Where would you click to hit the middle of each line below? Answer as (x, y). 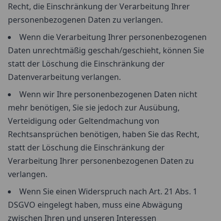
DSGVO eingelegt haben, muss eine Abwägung (95, 205)
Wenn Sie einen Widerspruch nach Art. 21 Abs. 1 (108, 191)
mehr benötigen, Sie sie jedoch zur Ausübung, (94, 108)
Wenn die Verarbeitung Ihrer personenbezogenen (113, 37)
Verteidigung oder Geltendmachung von (84, 121)
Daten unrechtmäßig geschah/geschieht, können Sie (106, 50)
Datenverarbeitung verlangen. (64, 77)
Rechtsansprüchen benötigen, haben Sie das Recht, (104, 134)
